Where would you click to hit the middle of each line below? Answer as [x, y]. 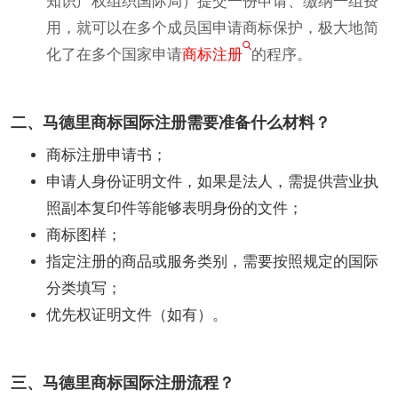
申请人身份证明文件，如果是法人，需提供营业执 [212, 182]
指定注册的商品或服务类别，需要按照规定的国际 [212, 262]
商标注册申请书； [108, 155]
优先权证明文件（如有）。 [137, 315]
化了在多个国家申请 [114, 55]
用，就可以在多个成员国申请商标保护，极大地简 [212, 28]
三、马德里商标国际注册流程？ [123, 383]
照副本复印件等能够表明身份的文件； [176, 208]
